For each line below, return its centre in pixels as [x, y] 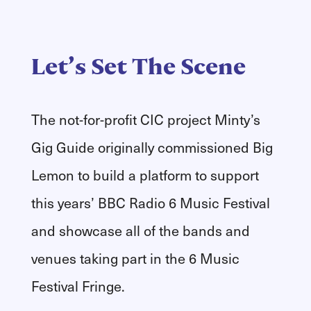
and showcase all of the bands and [140, 230]
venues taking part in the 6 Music [135, 258]
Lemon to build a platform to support [145, 175]
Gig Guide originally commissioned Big [152, 147]
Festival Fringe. [78, 286]
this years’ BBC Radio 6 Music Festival [150, 202]
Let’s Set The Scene [138, 66]
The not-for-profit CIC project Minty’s [145, 119]
